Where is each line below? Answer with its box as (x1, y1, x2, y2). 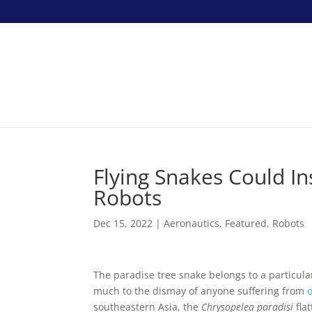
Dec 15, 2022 (93, 217, 153, 230)
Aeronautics (164, 217, 220, 230)
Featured (225, 217, 267, 230)
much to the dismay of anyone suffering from (93, 284, 308, 297)
